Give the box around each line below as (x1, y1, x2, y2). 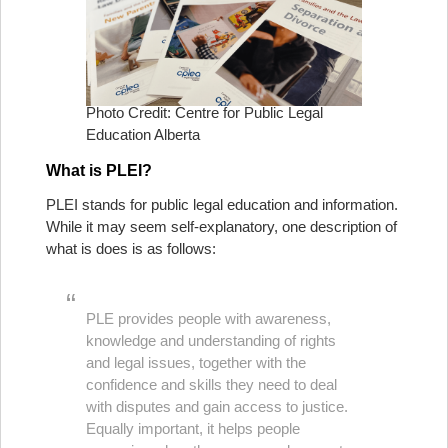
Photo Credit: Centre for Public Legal (86, 104, 323, 121)
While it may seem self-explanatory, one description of (46, 218, 397, 235)
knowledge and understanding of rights (86, 332, 336, 349)
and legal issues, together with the (86, 354, 306, 371)
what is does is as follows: (46, 240, 224, 257)
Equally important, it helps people (86, 420, 300, 437)
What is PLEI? (46, 162, 152, 179)
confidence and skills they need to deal (86, 376, 337, 393)
